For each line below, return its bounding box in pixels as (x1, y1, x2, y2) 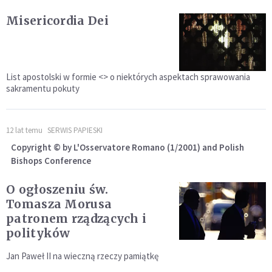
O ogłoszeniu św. (6, 182, 108, 197)
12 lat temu (6, 125, 42, 136)
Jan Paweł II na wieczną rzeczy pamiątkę (6, 250, 158, 262)
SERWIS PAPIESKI (47, 125, 103, 136)
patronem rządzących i (6, 211, 147, 226)
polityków (6, 226, 70, 241)
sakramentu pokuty (6, 83, 80, 95)
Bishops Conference (11, 155, 91, 167)
